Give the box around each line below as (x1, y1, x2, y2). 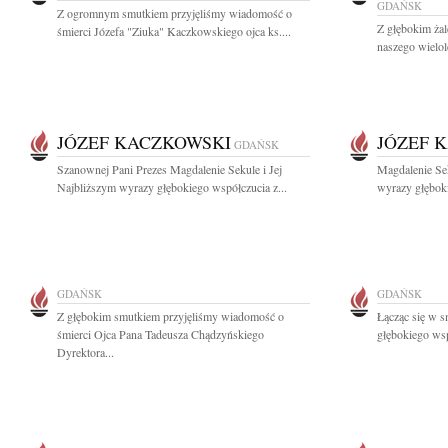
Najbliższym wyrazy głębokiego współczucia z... (57, 179, 287, 195)
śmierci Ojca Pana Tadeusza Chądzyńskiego (57, 326, 264, 342)
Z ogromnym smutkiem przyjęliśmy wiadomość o (57, 5, 292, 21)
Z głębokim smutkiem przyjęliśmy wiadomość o (57, 308, 284, 324)
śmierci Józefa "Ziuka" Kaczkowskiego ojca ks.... (57, 23, 291, 39)
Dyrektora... (57, 344, 114, 360)
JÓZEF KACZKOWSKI (57, 130, 231, 154)
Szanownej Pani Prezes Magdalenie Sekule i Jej (57, 161, 282, 177)
